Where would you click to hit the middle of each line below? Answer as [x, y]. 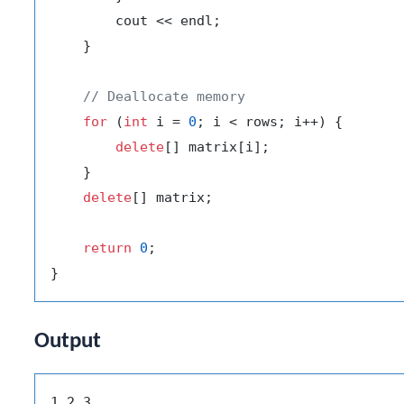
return [107, 248]
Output [68, 341]
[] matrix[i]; [217, 147]
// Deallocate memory [164, 96]
